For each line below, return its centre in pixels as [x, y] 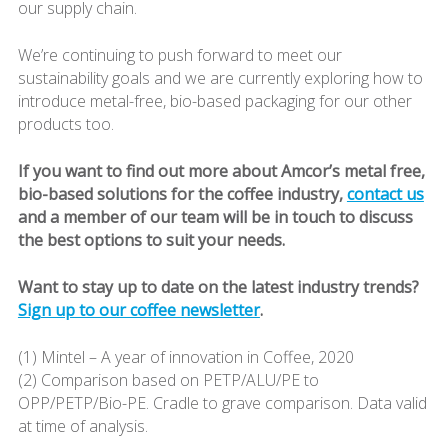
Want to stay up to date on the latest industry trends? [218, 286]
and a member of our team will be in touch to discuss [215, 216]
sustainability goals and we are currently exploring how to [220, 77]
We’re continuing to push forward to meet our [179, 54]
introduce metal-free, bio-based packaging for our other [214, 100]
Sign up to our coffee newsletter [138, 309]
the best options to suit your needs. [151, 239]
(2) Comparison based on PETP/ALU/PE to [168, 379]
